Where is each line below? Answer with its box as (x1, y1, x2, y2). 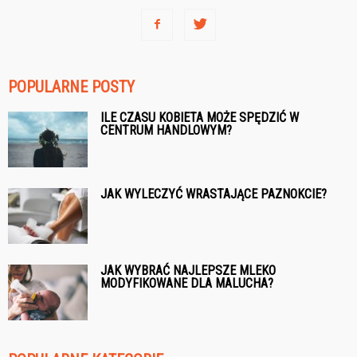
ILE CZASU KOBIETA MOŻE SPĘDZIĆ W (100, 109, 299, 125)
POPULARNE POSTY (8, 76, 135, 96)
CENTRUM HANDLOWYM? (100, 122, 232, 138)
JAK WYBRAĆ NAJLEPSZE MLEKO (100, 262, 276, 278)
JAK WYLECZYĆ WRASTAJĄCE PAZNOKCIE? (100, 186, 327, 202)
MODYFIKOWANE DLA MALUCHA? (100, 275, 273, 291)
